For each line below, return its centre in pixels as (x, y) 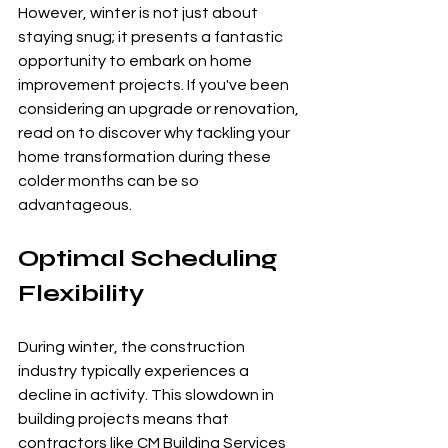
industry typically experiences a (135, 371)
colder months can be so (110, 181)
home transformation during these (146, 157)
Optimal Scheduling (150, 258)
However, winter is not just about (139, 13)
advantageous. (75, 205)
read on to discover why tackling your (155, 133)
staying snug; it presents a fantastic (152, 37)
